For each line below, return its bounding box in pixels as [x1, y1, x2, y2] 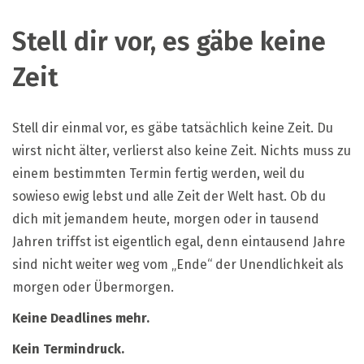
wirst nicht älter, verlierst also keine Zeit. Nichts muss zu [12, 142, 351, 158]
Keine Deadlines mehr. [12, 310, 149, 326]
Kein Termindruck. [12, 340, 124, 357]
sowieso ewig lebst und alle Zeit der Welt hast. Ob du [12, 188, 326, 204]
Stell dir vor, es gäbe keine [12, 26, 326, 58]
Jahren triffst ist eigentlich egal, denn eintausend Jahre [12, 233, 345, 249]
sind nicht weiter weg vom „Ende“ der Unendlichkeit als [12, 256, 344, 272]
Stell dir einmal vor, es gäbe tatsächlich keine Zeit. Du [12, 119, 333, 136]
